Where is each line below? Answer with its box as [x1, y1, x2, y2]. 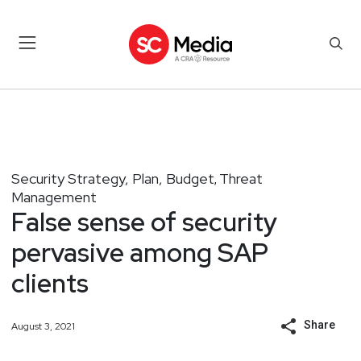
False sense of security [11, 204, 277, 239]
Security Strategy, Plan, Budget [11, 168, 214, 188]
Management [11, 187, 97, 206]
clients [11, 265, 89, 301]
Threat [219, 168, 263, 188]
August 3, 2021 [11, 319, 75, 333]
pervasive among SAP [11, 234, 268, 270]
